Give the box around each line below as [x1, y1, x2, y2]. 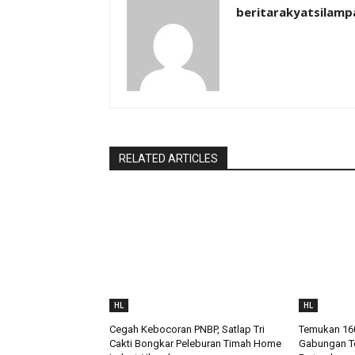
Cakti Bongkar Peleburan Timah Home [109, 337, 281, 349]
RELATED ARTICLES [119, 151, 218, 165]
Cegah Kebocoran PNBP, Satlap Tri [109, 323, 265, 335]
